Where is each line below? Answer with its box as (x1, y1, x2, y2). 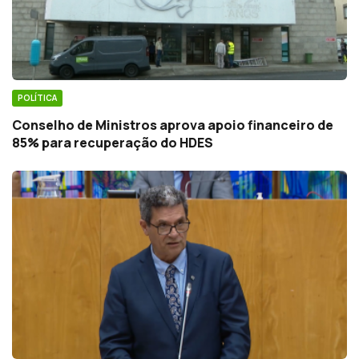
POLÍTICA (18, 91, 57, 103)
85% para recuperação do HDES (12, 133, 213, 151)
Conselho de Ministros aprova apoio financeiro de (12, 115, 333, 134)
